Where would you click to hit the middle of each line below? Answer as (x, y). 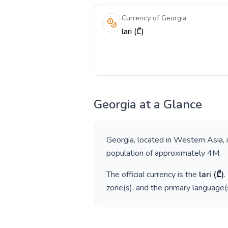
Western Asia (198, 140)
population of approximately (157, 153)
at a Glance (169, 104)
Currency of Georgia (154, 18)
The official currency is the (153, 175)
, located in (154, 140)
